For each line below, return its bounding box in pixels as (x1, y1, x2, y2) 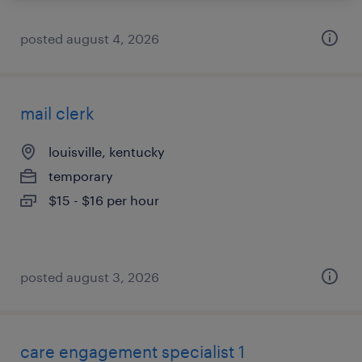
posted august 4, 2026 (20, 31, 159, 46)
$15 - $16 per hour (48, 192, 159, 208)
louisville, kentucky (48, 144, 165, 159)
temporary (48, 168, 113, 183)
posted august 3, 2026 (20, 269, 159, 284)
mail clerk (20, 103, 95, 123)
